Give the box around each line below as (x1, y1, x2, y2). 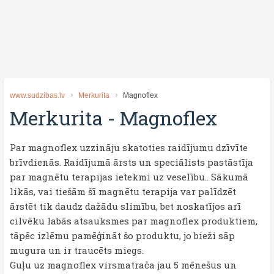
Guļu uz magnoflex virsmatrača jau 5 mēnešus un (10, 259, 237, 271)
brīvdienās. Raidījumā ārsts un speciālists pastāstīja (10, 156, 253, 168)
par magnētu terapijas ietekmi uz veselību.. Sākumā (10, 171, 248, 183)
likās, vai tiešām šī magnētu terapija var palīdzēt (10, 185, 236, 198)
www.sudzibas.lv (10, 91, 65, 100)
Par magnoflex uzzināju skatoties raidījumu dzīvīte (10, 141, 248, 154)
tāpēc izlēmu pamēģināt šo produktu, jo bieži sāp (10, 229, 235, 242)
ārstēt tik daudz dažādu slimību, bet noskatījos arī (10, 200, 241, 212)
